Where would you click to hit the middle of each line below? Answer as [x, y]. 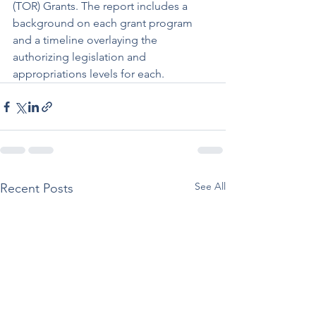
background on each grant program [104, 23]
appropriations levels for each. [89, 74]
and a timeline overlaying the [86, 40]
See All [210, 186]
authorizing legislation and [81, 57]
